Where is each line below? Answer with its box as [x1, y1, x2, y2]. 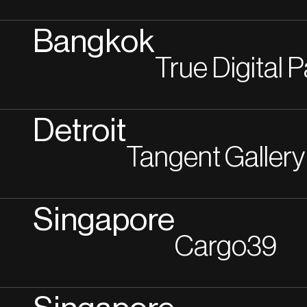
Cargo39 [175, 232, 277, 261]
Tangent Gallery [126, 143, 306, 172]
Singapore [33, 204, 175, 236]
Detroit [33, 115, 126, 147]
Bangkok [33, 26, 155, 58]
